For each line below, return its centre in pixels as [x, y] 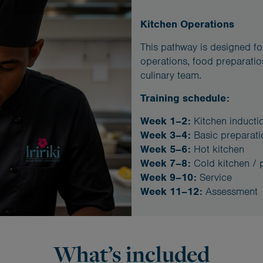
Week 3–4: [166, 135]
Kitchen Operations [187, 24]
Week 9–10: [168, 178]
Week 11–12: [171, 192]
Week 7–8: [166, 163]
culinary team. [171, 75]
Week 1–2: [166, 121]
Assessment [230, 192]
